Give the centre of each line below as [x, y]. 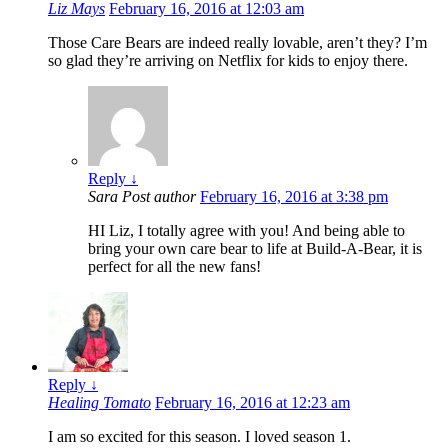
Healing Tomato [99, 403]
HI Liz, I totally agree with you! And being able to [246, 231]
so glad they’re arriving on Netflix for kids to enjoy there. [228, 61]
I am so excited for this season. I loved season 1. [199, 437]
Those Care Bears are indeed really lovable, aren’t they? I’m [237, 43]
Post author [159, 197]
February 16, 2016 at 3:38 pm [294, 197]
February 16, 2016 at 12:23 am [252, 403]
